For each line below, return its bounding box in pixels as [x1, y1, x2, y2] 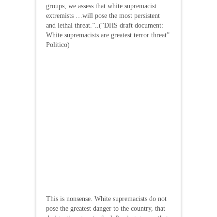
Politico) [46, 41, 70, 48]
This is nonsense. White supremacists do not [46, 195, 167, 202]
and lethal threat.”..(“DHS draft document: [46, 22, 163, 29]
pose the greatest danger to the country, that [46, 205, 165, 212]
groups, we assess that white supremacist [46, 2, 156, 10]
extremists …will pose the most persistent [46, 12, 160, 19]
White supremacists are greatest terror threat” [46, 31, 170, 39]
